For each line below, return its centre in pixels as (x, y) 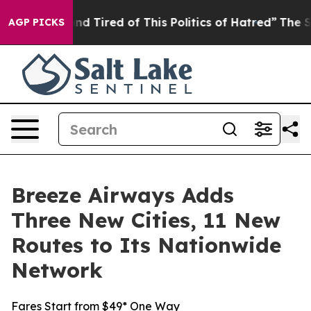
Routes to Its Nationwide (146, 245)
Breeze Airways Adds (123, 195)
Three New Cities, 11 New (146, 220)
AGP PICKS (36, 22)
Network (57, 270)
